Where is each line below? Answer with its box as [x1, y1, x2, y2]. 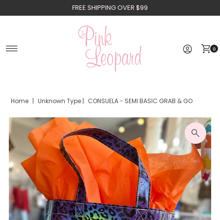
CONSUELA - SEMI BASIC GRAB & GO [88, 97, 193, 106]
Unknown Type [36, 97, 83, 106]
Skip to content [9, 6, 75, 17]
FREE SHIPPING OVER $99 [72, 3, 148, 12]
